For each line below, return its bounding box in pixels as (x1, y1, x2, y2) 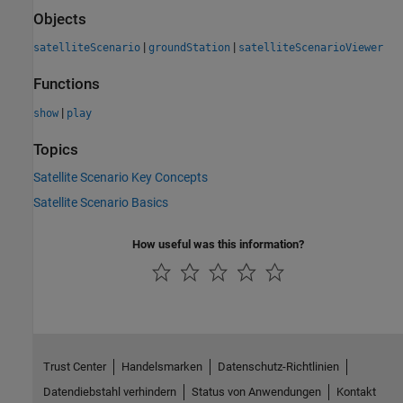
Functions (33, 76, 100, 94)
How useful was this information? (132, 237, 304, 251)
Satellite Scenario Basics (33, 194, 168, 210)
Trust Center (42, 359, 106, 373)
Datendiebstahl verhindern (42, 384, 176, 399)
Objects (33, 10, 86, 28)
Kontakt (336, 384, 376, 399)
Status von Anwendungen (191, 384, 321, 399)
